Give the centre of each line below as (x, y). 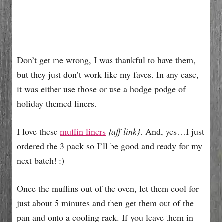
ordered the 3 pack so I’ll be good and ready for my (110, 145)
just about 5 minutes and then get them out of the (105, 202)
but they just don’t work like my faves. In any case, (108, 74)
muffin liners (83, 131)
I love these (38, 131)
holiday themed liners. (57, 103)
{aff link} (124, 131)
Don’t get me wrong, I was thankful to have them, (106, 60)
